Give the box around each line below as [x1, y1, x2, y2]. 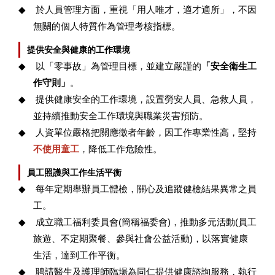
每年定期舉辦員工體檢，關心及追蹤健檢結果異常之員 [36, 184, 257, 194]
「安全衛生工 [201, 61, 257, 71]
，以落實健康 [193, 233, 248, 244]
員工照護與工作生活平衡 [26, 168, 122, 177]
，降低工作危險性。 [79, 144, 162, 154]
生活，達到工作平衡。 [33, 250, 125, 260]
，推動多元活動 [171, 217, 235, 227]
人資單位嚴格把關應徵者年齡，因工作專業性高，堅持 [36, 127, 257, 137]
